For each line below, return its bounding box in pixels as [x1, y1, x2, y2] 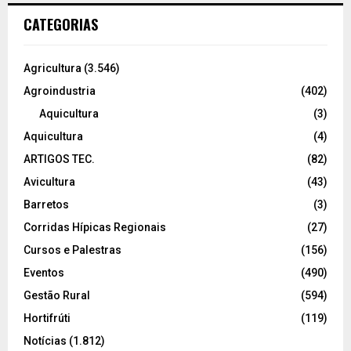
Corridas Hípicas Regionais [24, 221, 166, 234]
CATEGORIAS [24, 14, 98, 35]
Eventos [24, 266, 64, 280]
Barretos [24, 198, 69, 212]
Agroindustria [24, 85, 96, 98]
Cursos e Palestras [24, 244, 121, 257]
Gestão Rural [24, 289, 90, 302]
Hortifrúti [24, 312, 71, 325]
